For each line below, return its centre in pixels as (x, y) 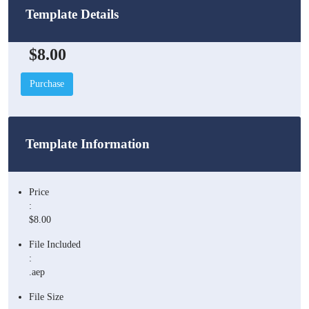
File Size (46, 297)
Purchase (47, 84)
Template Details (72, 14)
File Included (55, 244)
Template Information (88, 143)
